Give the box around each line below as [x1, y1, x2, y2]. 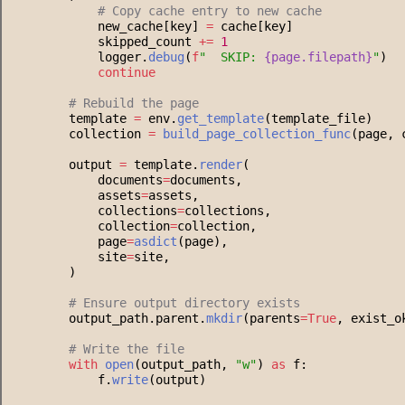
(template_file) [264, 111, 372, 127]
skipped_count [11, 34, 199, 50]
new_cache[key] [11, 19, 206, 34]
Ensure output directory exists [76, 296, 300, 311]
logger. [11, 50, 148, 65]
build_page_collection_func [163, 127, 351, 142]
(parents [242, 311, 300, 326]
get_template [177, 111, 264, 127]
